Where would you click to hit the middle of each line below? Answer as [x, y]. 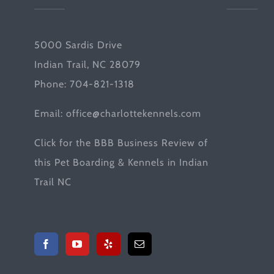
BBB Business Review [144, 143]
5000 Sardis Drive [78, 45]
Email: [50, 113]
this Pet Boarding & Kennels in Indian [121, 162]
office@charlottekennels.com [133, 113]
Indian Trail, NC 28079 [87, 65]
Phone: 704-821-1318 [84, 84]
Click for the [64, 143]
